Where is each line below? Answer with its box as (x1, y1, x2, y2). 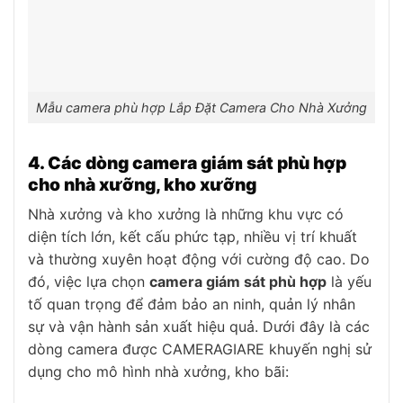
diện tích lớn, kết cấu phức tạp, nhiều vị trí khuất (28, 228, 357, 246)
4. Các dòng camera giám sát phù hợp (28, 151, 346, 174)
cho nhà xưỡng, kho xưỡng (28, 173, 256, 195)
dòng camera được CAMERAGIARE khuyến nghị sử (28, 340, 372, 359)
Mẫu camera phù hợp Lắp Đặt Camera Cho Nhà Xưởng (36, 100, 367, 116)
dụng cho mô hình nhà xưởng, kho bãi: (28, 363, 289, 381)
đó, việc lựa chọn (28, 273, 149, 291)
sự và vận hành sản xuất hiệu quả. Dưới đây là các (28, 318, 370, 336)
